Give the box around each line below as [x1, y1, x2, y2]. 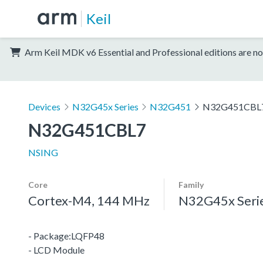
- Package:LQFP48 [28, 230, 104, 241]
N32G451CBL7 [28, 119, 146, 140]
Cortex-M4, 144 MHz [28, 192, 150, 208]
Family [178, 179, 204, 190]
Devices [28, 100, 60, 112]
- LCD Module [28, 244, 85, 255]
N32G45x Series [72, 100, 139, 112]
